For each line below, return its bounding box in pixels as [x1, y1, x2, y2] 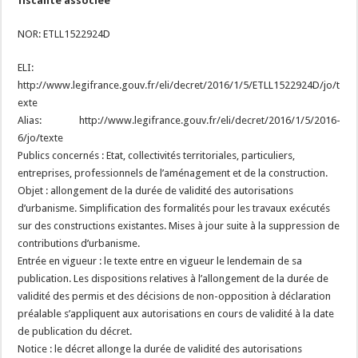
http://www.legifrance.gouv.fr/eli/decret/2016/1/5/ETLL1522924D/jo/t [18, 79, 340, 91]
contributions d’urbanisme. [18, 237, 141, 249]
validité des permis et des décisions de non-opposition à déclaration [18, 290, 332, 302]
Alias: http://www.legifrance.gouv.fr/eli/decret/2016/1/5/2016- [18, 114, 340, 126]
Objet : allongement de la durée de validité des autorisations [18, 185, 294, 197]
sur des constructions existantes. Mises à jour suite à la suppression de [18, 220, 340, 232]
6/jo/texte [18, 132, 64, 144]
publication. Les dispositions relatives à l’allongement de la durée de [18, 272, 329, 284]
